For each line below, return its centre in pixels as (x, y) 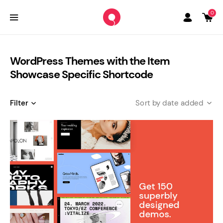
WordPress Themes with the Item (90, 61)
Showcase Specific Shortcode (81, 74)
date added (183, 103)
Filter (19, 103)
